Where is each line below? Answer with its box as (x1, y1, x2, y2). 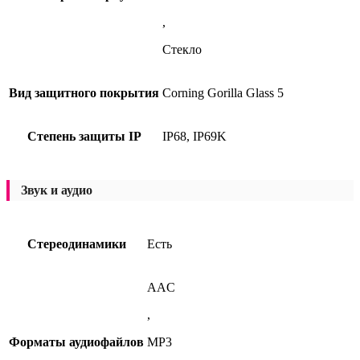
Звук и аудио (21, 183, 92, 198)
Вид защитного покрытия (9, 86, 159, 100)
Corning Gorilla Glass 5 (162, 86, 284, 100)
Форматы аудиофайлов (9, 334, 144, 349)
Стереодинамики (27, 236, 126, 251)
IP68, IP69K (162, 129, 227, 144)
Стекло (162, 43, 202, 57)
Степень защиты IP (27, 129, 141, 144)
